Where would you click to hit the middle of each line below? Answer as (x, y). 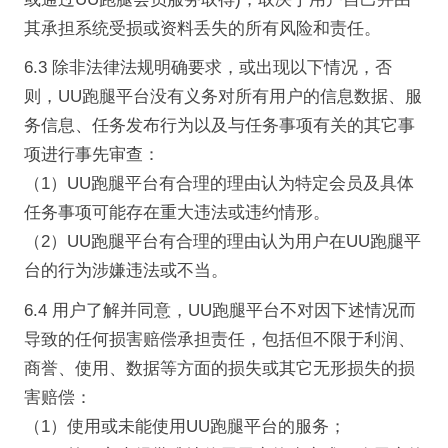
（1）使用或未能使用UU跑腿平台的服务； (184, 427)
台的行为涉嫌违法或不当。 (125, 271)
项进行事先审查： (91, 155)
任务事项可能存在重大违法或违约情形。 (176, 213)
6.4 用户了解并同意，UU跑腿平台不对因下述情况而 (219, 311)
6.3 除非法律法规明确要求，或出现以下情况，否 (207, 68)
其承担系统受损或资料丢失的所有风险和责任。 (202, 28)
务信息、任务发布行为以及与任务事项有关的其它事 (219, 126)
